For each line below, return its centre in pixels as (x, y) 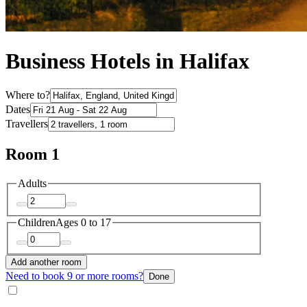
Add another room (46, 262)
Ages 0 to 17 (83, 222)
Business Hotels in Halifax (127, 61)
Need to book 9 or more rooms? (74, 276)
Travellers (27, 124)
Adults (32, 184)
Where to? (28, 95)
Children (37, 222)
